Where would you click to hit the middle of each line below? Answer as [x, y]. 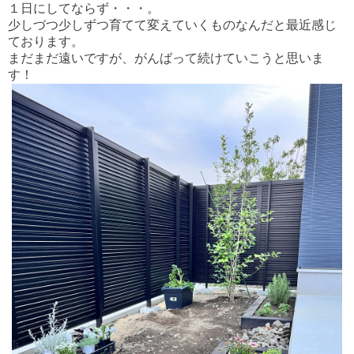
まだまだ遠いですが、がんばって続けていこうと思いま [166, 58]
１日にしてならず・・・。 [84, 9]
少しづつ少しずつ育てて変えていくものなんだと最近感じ [172, 25]
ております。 [46, 42]
